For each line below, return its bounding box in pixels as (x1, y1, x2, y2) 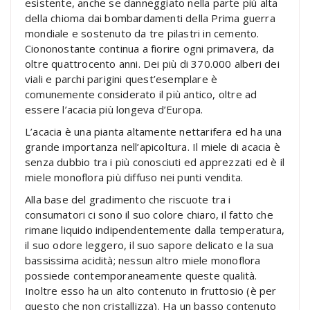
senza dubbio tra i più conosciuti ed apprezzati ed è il (25, 155, 285, 170)
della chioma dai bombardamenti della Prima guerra (25, 11, 275, 26)
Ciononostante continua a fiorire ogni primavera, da (25, 42, 275, 56)
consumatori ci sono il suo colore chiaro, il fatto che (25, 208, 273, 222)
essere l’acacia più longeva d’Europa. (25, 102, 203, 117)
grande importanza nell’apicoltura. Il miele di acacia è (25, 140, 281, 154)
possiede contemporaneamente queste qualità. (25, 268, 257, 283)
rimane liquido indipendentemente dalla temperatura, (25, 223, 285, 237)
